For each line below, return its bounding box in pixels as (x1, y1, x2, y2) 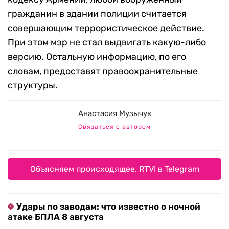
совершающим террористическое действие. (8, 22, 204, 34)
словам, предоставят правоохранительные (8, 65, 198, 77)
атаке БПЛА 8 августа (8, 212, 104, 222)
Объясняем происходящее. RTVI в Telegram (30, 164, 199, 174)
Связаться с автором (78, 123, 151, 131)
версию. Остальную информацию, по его (8, 51, 186, 63)
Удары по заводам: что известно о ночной (16, 201, 200, 212)
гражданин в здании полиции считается (8, 8, 187, 20)
